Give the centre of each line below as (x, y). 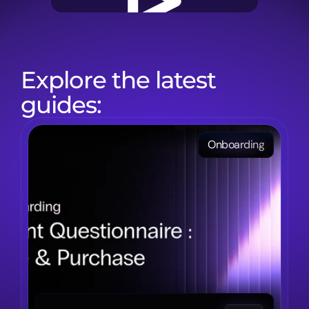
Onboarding (236, 144)
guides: (61, 105)
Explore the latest (118, 80)
